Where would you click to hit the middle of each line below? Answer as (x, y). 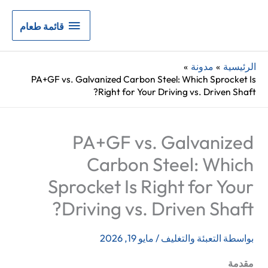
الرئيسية (240, 66)
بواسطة (239, 238)
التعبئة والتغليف (191, 238)
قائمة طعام (42, 26)
